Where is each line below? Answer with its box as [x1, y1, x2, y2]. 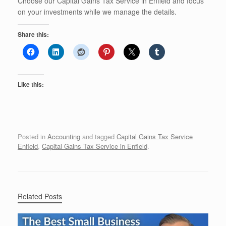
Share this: [18, 30, 49, 39]
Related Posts [18, 191, 62, 201]
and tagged [80, 131, 117, 141]
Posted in [18, 131, 47, 141]
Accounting [47, 131, 80, 141]
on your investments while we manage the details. [18, 7, 177, 17]
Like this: [18, 80, 44, 89]
